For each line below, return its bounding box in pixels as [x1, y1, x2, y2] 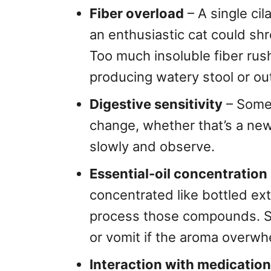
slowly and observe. [90, 138, 215, 154]
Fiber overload [90, 5, 184, 21]
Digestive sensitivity [90, 96, 223, 112]
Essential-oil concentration [90, 165, 267, 181]
